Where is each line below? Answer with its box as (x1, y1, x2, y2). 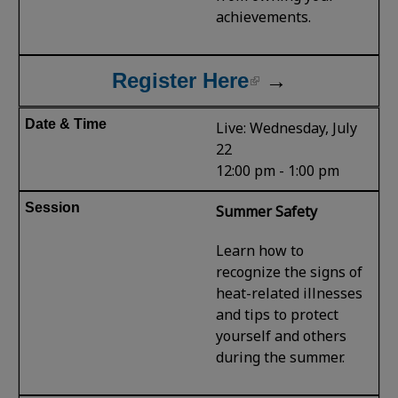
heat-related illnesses (216, 283, 363, 303)
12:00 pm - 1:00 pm (216, 160, 340, 180)
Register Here (111, 68, 249, 92)
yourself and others (216, 325, 347, 346)
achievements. (216, 6, 312, 27)
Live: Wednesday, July (216, 117, 358, 138)
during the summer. (216, 346, 346, 367)
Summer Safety (216, 201, 318, 221)
